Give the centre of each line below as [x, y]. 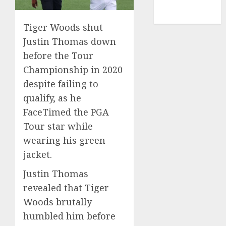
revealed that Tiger [66, 188]
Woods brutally [58, 202]
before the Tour [58, 56]
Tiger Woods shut [63, 27]
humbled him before [69, 216]
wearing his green [64, 140]
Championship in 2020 [73, 70]
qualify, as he [52, 98]
